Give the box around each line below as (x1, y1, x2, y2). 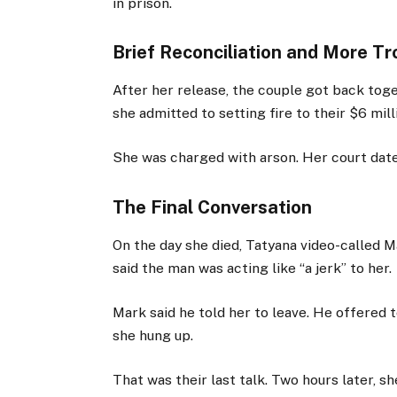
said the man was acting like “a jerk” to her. (113, 259, 393, 276)
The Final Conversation (113, 196, 313, 218)
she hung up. (113, 326, 194, 344)
